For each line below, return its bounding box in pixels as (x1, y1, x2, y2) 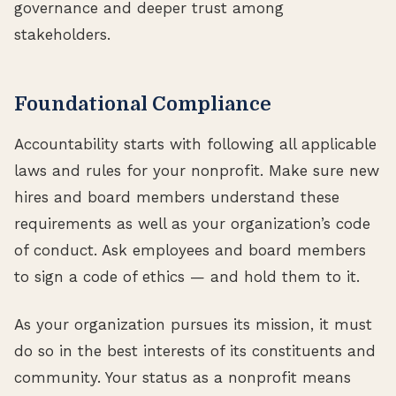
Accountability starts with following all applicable (14, 134, 377, 153)
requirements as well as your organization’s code (14, 214, 370, 232)
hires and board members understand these (14, 187, 339, 206)
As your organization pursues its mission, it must (14, 315, 372, 333)
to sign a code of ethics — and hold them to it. (14, 267, 360, 286)
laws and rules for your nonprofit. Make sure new (14, 161, 379, 179)
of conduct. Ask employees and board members (14, 240, 366, 259)
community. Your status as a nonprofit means (14, 368, 351, 386)
